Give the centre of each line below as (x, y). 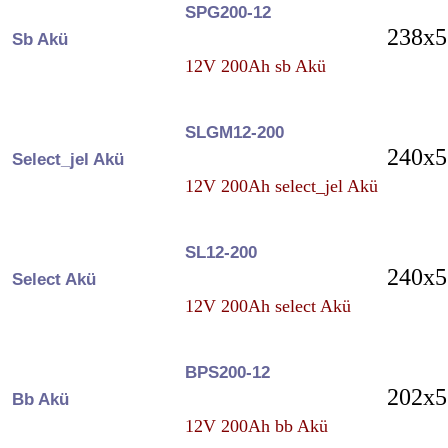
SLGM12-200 (234, 132)
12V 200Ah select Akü (267, 305)
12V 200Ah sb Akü (255, 65)
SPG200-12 (227, 12)
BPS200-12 (227, 372)
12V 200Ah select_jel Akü (281, 185)
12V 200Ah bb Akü (256, 425)
